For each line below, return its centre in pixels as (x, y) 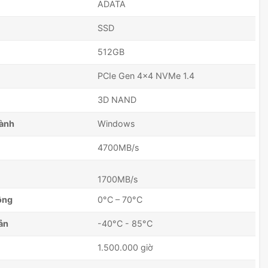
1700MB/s (118, 179)
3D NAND (117, 100)
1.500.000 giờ (125, 248)
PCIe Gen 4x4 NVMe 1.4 (146, 76)
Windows (118, 124)
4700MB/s (118, 148)
